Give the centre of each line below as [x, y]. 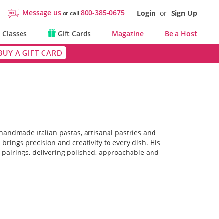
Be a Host [181, 33]
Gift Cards [73, 33]
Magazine [128, 33]
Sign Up [184, 13]
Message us [42, 12]
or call [71, 13]
